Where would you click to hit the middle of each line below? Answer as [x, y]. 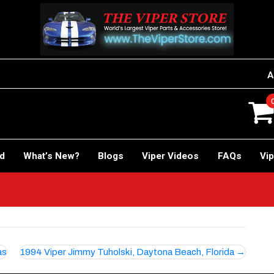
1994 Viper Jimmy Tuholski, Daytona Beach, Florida [128, 252]
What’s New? [51, 156]
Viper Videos [171, 156]
